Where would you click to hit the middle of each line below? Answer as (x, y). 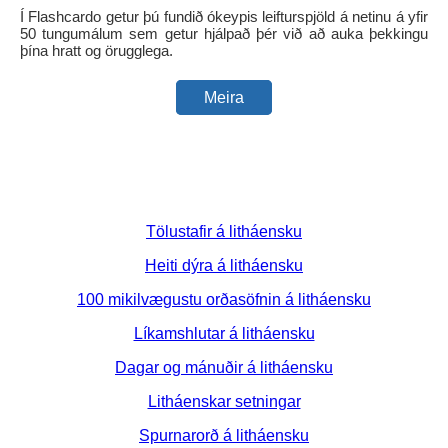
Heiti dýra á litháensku (224, 265)
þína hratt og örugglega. (96, 50)
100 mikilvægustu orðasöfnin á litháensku (224, 299)
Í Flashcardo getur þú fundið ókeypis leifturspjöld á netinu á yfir (224, 16)
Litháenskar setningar (224, 401)
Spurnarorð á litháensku (224, 435)
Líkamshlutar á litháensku (224, 333)
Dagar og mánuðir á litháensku (224, 367)
